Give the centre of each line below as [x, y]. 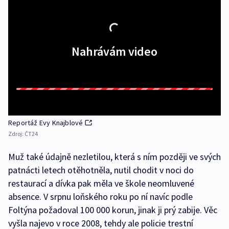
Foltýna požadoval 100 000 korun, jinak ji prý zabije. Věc [113, 210]
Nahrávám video [114, 52]
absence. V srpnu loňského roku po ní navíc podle [100, 197]
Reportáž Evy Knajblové [46, 123]
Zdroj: [16, 134]
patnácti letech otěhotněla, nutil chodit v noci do [101, 170]
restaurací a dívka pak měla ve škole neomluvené [101, 184]
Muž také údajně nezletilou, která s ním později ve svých [114, 157]
